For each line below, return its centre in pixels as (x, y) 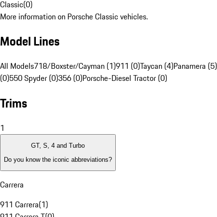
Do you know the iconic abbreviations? (58, 159)
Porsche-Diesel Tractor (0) (125, 78)
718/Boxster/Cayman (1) (75, 66)
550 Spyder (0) (34, 78)
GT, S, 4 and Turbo (58, 146)
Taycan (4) (157, 66)
